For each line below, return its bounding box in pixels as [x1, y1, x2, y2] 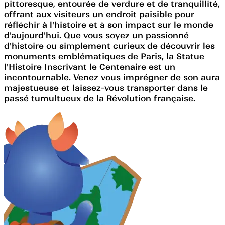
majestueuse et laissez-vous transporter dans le [4, 82, 208, 93]
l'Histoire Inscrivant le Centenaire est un [4, 61, 175, 72]
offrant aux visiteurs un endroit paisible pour [4, 9, 194, 19]
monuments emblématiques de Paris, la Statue [4, 51, 204, 61]
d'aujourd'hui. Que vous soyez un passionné [4, 30, 189, 40]
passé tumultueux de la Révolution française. [4, 93, 195, 103]
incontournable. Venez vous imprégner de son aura [4, 72, 220, 82]
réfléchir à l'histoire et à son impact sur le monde [4, 19, 213, 30]
